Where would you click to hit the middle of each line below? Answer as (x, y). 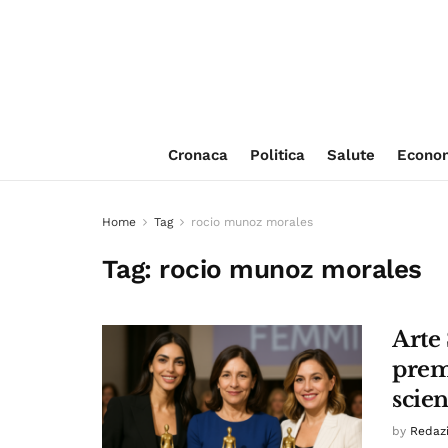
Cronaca (197, 155)
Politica (277, 155)
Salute (350, 155)
